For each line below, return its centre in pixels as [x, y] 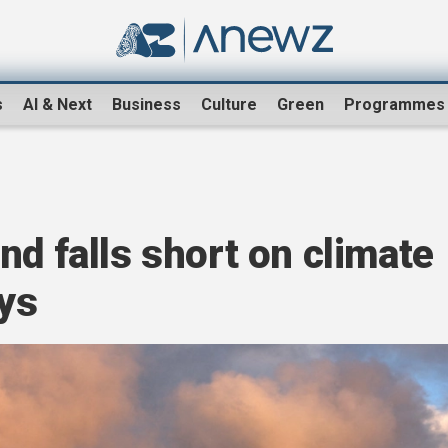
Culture [229, 105]
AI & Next [57, 105]
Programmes [394, 105]
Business [146, 105]
